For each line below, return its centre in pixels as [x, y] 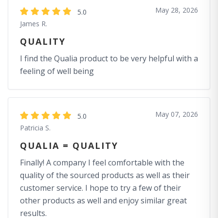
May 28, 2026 [177, 10]
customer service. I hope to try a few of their [100, 188]
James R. [34, 24]
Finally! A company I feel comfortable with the [102, 163]
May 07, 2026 [177, 114]
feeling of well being [57, 71]
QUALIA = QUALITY [69, 145]
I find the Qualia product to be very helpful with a [109, 58]
